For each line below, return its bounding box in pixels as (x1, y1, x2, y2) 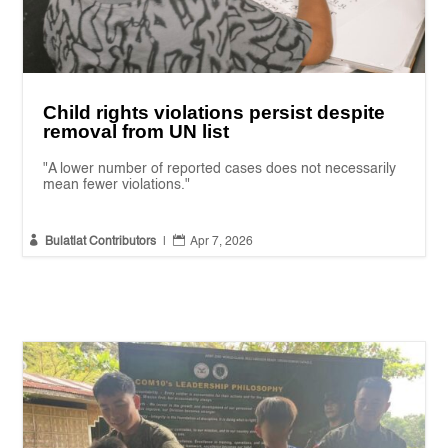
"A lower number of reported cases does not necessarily (43, 162, 397, 177)
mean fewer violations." (43, 178, 191, 193)
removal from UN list (43, 121, 230, 143)
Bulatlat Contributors (45, 236, 157, 249)
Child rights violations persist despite (43, 102, 386, 124)
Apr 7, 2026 (190, 236, 254, 249)
